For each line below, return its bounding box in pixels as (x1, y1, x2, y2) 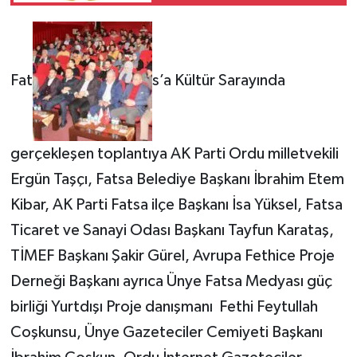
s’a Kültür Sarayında (151, 73, 285, 89)
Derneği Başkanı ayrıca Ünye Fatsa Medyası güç (10, 273, 332, 290)
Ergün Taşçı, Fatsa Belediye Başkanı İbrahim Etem (10, 171, 344, 188)
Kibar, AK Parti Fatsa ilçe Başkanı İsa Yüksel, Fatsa (10, 197, 343, 214)
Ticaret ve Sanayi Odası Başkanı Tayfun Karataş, (10, 222, 334, 239)
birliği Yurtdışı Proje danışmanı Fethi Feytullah (10, 299, 318, 316)
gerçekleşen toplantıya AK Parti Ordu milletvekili (10, 146, 339, 163)
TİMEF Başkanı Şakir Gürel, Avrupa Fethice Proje (10, 248, 335, 265)
